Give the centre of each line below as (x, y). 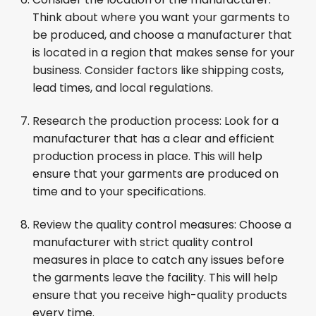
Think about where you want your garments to (161, 17)
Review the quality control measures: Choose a (162, 225)
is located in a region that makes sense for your (164, 53)
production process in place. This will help (147, 156)
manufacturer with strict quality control (142, 242)
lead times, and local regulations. (123, 88)
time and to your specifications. (119, 192)
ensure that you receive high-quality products (160, 295)
